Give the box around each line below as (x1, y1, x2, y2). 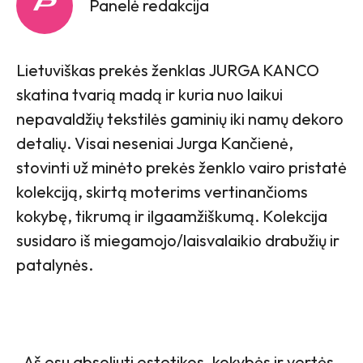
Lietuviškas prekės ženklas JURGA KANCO (16, 60, 319, 81)
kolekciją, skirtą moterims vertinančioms (16, 181, 308, 203)
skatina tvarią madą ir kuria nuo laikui (16, 84, 283, 105)
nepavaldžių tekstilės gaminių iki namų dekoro (16, 109, 344, 130)
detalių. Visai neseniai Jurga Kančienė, (16, 133, 293, 154)
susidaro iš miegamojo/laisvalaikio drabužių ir (16, 230, 340, 251)
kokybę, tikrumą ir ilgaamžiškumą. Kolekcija (16, 206, 327, 227)
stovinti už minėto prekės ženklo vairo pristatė (16, 157, 347, 178)
